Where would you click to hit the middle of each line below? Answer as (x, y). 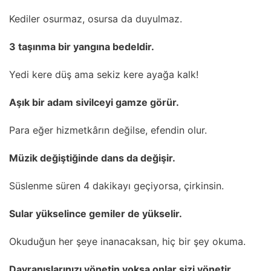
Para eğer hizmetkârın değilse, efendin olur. (108, 130)
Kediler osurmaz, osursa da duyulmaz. (96, 18)
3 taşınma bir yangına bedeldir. (82, 46)
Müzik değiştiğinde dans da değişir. (92, 158)
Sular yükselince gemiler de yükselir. (96, 213)
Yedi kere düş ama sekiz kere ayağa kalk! (104, 74)
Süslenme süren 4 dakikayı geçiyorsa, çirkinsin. (116, 185)
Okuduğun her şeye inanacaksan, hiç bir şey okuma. (127, 241)
